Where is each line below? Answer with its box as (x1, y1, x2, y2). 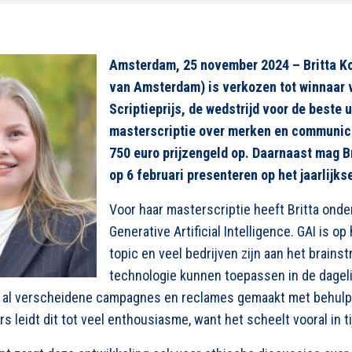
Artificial (174, 223, 221, 240)
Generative (109, 223, 170, 240)
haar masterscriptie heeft (139, 201, 288, 218)
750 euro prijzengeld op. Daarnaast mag (109, 145, 343, 161)
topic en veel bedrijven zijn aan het (109, 245, 309, 262)
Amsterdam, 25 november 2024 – (109, 57, 303, 73)
